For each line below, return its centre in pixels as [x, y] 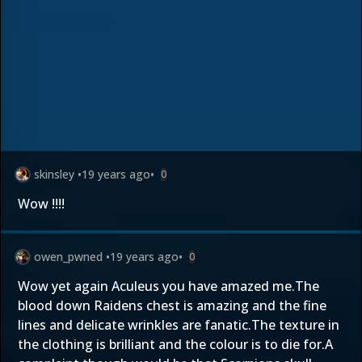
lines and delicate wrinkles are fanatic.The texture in [179, 325]
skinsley [54, 174]
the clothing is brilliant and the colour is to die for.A [175, 344]
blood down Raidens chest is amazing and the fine [172, 305]
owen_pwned [68, 257]
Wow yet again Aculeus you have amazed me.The [168, 286]
